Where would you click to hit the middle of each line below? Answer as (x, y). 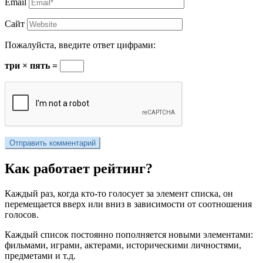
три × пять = (32, 65)
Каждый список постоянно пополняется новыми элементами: (129, 234)
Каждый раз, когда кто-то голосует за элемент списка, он (119, 193)
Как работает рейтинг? (79, 168)
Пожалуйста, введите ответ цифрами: (80, 45)
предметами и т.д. (40, 255)
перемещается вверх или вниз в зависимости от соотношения (128, 204)
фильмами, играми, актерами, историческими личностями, (123, 245)
